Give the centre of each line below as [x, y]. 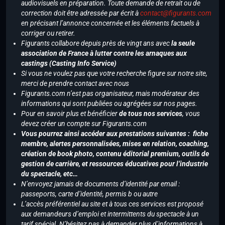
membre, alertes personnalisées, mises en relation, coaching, [115, 144]
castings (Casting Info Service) [69, 64]
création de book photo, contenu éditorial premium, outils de [115, 154]
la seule [183, 43]
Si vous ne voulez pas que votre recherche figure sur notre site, [114, 74]
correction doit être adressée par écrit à [81, 13]
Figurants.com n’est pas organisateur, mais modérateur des [110, 94]
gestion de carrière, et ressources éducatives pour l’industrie [115, 164]
